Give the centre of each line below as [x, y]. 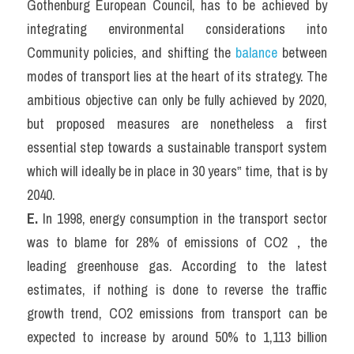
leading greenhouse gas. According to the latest [177, 266]
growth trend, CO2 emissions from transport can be [177, 313]
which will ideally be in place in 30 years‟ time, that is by [177, 171]
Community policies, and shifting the [131, 53]
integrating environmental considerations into [177, 29]
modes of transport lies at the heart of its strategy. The [177, 76]
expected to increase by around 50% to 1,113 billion [177, 337]
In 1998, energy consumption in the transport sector [185, 218]
